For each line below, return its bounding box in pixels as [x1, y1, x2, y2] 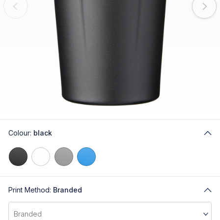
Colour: [8, 129, 33, 137]
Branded [53, 186, 82, 194]
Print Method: [8, 186, 53, 194]
